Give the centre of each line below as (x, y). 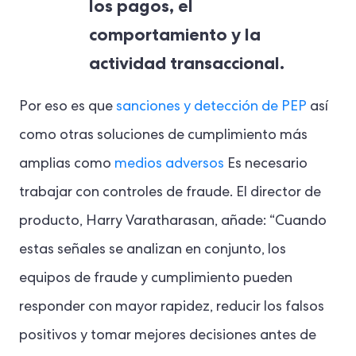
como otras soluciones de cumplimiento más (163, 135)
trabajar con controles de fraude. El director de (170, 193)
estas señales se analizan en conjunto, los (153, 250)
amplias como (67, 164)
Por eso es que (68, 107)
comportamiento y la (175, 34)
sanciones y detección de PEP (211, 107)
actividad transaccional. (187, 62)
